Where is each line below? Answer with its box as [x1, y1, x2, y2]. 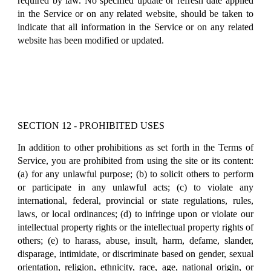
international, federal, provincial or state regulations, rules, [18, 195, 253, 206]
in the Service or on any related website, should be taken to [18, 8, 253, 19]
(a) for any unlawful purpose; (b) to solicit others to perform [18, 168, 253, 179]
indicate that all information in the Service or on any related [18, 21, 253, 32]
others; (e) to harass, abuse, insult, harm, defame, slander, [18, 235, 253, 246]
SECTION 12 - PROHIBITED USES [18, 120, 165, 131]
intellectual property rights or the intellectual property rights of [18, 221, 253, 232]
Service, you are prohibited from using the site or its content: [18, 155, 253, 166]
